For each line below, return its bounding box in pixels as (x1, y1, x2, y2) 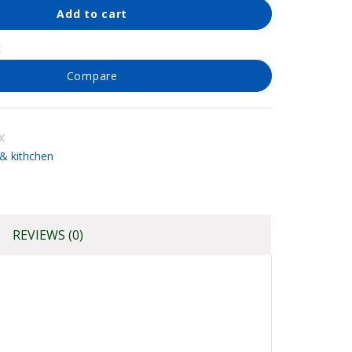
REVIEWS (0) (12, 225, 83, 244)
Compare (66, 68, 118, 83)
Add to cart (57, 6, 128, 21)
